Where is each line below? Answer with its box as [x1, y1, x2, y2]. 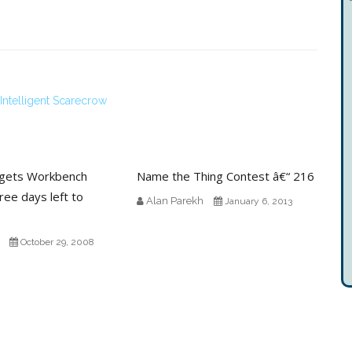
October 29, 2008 [20, 236, 94, 247]
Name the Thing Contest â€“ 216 [136, 167, 314, 184]
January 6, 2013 [224, 195, 292, 207]
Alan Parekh [145, 194, 203, 207]
